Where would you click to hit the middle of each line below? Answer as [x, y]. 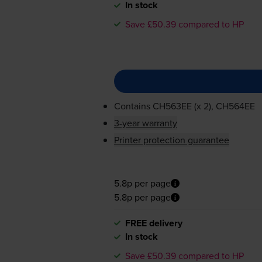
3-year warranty [145, 123]
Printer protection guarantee [171, 140]
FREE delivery [154, 223]
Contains [133, 106]
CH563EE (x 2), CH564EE [204, 106]
